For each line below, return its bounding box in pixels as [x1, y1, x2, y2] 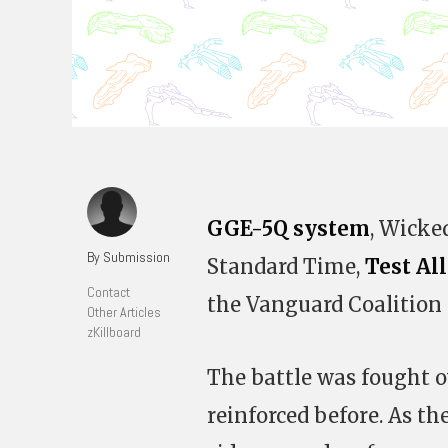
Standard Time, [207, 254, 365, 279]
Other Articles [87, 303, 161, 321]
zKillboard [87, 323, 141, 341]
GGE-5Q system [207, 216, 370, 241]
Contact [87, 283, 130, 301]
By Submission [87, 248, 170, 266]
